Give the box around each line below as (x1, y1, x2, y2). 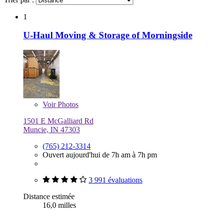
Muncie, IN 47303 (23, 125, 80, 134)
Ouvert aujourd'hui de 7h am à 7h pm (43, 151, 157, 159)
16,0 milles (43, 201, 76, 210)
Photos (56, 100, 78, 109)
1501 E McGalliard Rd (23, 117, 93, 125)
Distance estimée (23, 192, 75, 201)
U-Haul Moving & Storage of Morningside (23, 30, 192, 41)
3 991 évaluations (89, 176, 142, 185)
